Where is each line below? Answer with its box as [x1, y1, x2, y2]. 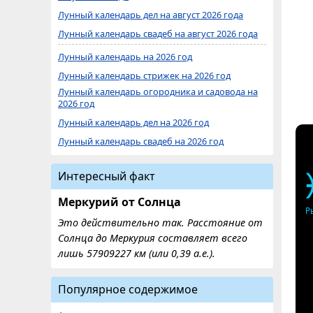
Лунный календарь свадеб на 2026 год [58, 135, 224, 147]
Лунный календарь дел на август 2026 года [58, 8, 243, 21]
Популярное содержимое [58, 282, 198, 297]
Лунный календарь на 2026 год [58, 50, 192, 63]
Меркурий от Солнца [58, 194, 181, 210]
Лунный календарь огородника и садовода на [58, 85, 258, 98]
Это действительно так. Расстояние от [58, 216, 263, 229]
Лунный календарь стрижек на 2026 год [58, 69, 231, 82]
